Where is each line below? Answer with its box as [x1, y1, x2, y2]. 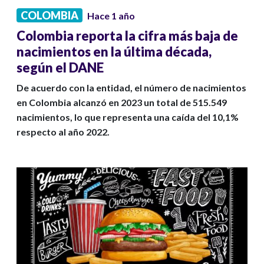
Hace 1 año [87, 10, 135, 22]
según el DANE [16, 60, 104, 76]
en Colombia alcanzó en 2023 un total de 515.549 [16, 97, 227, 108]
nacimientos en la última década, [16, 44, 212, 60]
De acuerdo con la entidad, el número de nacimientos [16, 82, 246, 94]
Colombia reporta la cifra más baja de [16, 28, 238, 44]
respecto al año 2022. [16, 126, 110, 138]
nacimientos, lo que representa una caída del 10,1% [16, 111, 239, 123]
